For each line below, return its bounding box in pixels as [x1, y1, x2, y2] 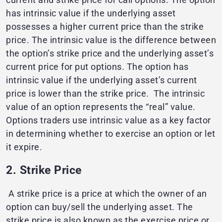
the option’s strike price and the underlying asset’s [6, 48, 214, 59]
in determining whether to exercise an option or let [6, 128, 216, 139]
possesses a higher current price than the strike [6, 21, 204, 32]
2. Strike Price [6, 164, 82, 177]
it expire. [6, 142, 42, 153]
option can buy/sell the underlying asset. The [6, 202, 193, 213]
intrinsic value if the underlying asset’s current [6, 75, 197, 86]
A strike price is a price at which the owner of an [6, 188, 207, 199]
